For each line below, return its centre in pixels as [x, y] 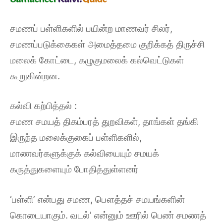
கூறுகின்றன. [35, 76]
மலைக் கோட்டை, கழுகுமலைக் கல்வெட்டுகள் [97, 60]
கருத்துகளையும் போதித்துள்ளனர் [74, 169]
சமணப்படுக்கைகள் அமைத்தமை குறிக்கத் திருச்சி [107, 44]
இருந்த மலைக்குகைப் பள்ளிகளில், [76, 138]
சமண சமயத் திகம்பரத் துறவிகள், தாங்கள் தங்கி [104, 122]
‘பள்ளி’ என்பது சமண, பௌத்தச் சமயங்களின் [97, 199]
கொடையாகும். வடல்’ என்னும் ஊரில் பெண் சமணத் [108, 215]
